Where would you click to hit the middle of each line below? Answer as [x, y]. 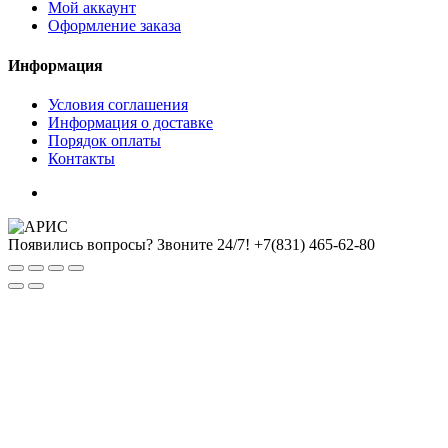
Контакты [81, 158]
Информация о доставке [130, 122]
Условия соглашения [118, 104]
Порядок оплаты [104, 140]
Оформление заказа [114, 26]
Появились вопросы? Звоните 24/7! [129, 244]
